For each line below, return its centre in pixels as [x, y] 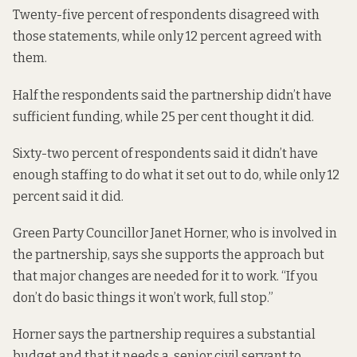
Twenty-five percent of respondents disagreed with [166, 15]
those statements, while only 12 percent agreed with [167, 37]
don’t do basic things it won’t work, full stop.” [143, 297]
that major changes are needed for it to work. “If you [165, 276]
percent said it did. [68, 196]
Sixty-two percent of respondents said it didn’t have [165, 153]
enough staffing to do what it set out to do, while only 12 [176, 175]
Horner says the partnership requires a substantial [164, 335]
